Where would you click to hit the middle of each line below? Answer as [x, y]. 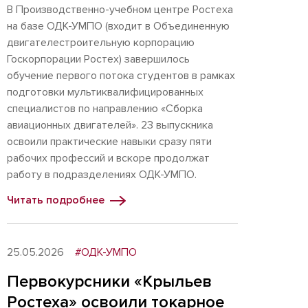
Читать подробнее [56, 200]
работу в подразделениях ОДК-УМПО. [102, 175]
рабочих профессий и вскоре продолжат [108, 158]
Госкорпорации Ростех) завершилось [98, 59]
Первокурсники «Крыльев [109, 282]
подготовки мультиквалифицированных [105, 92]
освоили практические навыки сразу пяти [109, 142]
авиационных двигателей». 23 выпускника [110, 125]
